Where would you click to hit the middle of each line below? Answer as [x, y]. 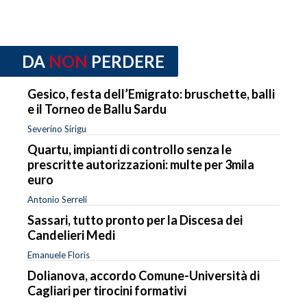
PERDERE [128, 61]
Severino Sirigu [57, 129]
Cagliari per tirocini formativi [107, 291]
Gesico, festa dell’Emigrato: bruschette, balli [151, 94]
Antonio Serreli [57, 200]
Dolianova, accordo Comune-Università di [144, 276]
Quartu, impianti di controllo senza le [130, 150]
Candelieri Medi [71, 235]
